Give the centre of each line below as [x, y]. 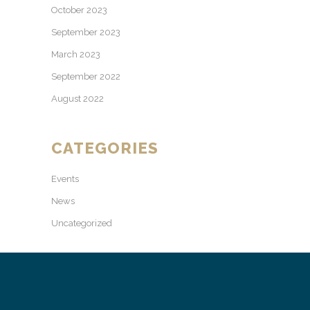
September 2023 [86, 32]
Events [65, 179]
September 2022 [86, 76]
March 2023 [76, 54]
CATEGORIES [105, 148]
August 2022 [77, 98]
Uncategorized [82, 223]
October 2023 [79, 10]
